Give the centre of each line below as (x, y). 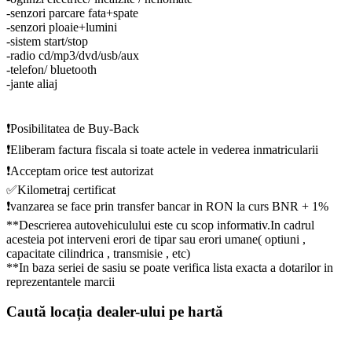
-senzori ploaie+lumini (62, 27)
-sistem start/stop (47, 41)
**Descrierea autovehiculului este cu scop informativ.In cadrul (160, 225)
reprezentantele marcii (60, 281)
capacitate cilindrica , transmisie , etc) (98, 253)
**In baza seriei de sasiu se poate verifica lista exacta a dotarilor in (170, 267)
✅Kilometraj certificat (61, 189)
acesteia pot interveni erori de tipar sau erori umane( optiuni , (156, 239)
